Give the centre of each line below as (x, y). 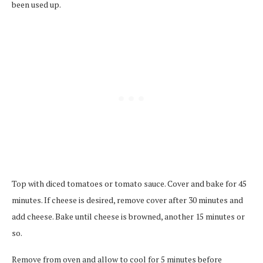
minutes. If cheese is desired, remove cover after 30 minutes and (127, 200)
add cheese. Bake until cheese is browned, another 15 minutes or (128, 216)
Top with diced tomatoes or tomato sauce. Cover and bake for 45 (129, 183)
